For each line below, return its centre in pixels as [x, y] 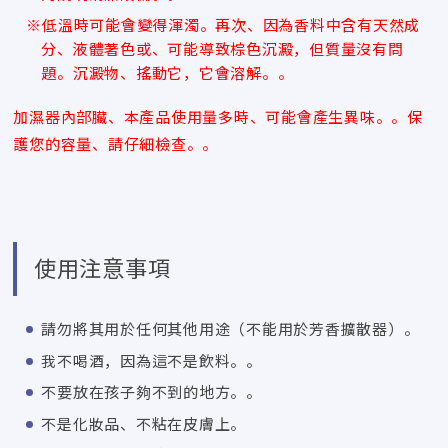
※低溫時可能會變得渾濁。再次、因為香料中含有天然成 [223, 25]
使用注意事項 [102, 266]
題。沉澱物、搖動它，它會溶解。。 [167, 73]
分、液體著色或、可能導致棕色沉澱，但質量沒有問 [222, 49]
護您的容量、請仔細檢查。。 [116, 143]
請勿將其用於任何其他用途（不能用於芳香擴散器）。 [230, 329]
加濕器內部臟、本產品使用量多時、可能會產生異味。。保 [218, 116]
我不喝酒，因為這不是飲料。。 [151, 360]
